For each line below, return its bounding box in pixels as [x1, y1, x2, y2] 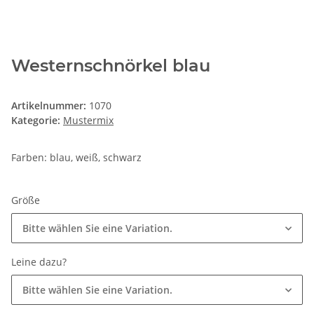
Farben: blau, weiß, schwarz [11, 151, 142, 165]
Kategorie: [11, 114, 63, 128]
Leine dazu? [11, 255, 69, 269]
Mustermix [63, 114, 114, 128]
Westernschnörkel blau [11, 55, 210, 76]
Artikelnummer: [11, 99, 89, 113]
